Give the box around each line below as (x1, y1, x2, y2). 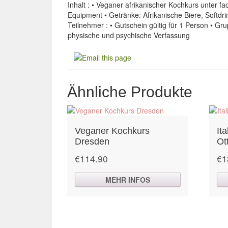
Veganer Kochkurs (75, 125, 150, 136)
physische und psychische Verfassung (68, 30, 190, 40)
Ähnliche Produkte (67, 83, 192, 100)
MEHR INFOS (105, 174, 151, 185)
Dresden (75, 136, 109, 147)
